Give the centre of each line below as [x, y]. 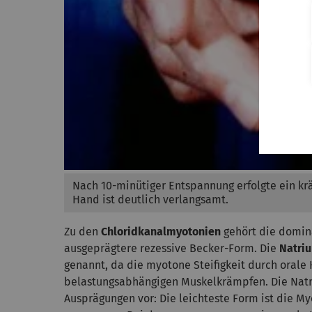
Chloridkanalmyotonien [161, 232]
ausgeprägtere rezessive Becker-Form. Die [172, 249]
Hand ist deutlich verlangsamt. [150, 200]
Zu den [83, 232]
